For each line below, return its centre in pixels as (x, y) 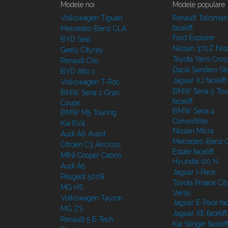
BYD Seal (76, 39)
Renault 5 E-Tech (87, 220)
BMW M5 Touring (89, 113)
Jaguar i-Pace (194, 172)
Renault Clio (79, 61)
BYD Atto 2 (78, 72)
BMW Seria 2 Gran (90, 93)
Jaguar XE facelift (200, 213)
